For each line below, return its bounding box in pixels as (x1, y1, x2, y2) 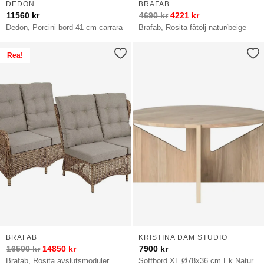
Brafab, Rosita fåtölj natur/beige (138, 22, 247, 32)
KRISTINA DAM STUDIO (138, 233, 227, 242)
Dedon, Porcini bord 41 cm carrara (6, 22, 123, 32)
